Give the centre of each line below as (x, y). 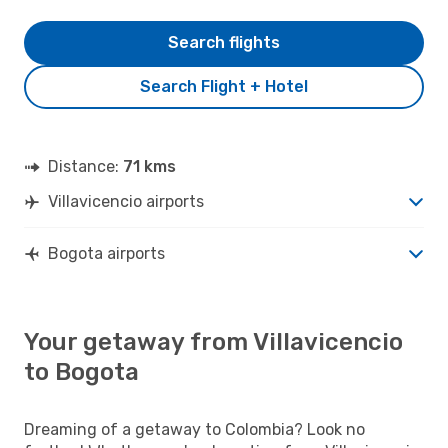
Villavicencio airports (126, 201)
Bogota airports (106, 253)
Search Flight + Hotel (224, 86)
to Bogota (81, 371)
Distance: (85, 166)
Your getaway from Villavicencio (213, 341)
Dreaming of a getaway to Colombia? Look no (194, 429)
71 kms (149, 166)
